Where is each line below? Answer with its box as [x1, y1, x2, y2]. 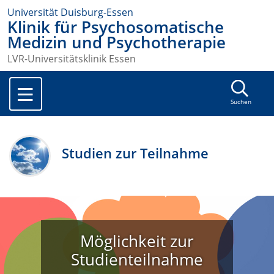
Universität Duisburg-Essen [7, 6, 133, 19]
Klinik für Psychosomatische [7, 17, 224, 38]
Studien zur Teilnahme [62, 144, 209, 163]
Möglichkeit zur [80, 231, 194, 253]
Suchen [230, 98, 251, 106]
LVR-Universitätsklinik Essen [7, 52, 136, 66]
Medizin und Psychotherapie [7, 32, 226, 53]
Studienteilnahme [71, 249, 203, 271]
